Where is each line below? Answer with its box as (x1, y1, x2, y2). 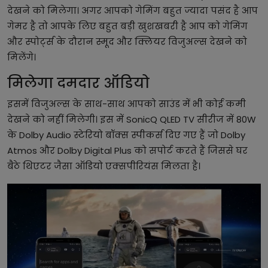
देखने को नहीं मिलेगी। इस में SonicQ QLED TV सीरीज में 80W (7, 112, 256, 126)
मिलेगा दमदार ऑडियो (7, 72, 150, 93)
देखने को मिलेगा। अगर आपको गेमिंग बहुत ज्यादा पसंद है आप (7, 4, 258, 17)
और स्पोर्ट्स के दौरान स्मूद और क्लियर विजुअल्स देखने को (7, 35, 247, 48)
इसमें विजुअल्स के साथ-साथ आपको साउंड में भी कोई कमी (7, 97, 246, 110)
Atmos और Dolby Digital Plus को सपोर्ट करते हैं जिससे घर (7, 144, 248, 157)
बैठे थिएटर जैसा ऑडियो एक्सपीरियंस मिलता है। (7, 159, 200, 172)
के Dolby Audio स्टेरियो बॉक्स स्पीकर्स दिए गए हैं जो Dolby (7, 128, 245, 141)
